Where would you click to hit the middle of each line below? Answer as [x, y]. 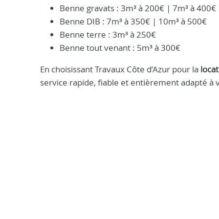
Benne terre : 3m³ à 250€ [108, 34]
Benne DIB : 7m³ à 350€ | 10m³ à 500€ [133, 21]
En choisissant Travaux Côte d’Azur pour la [120, 69]
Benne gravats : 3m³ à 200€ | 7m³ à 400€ [138, 8]
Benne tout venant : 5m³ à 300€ [120, 48]
